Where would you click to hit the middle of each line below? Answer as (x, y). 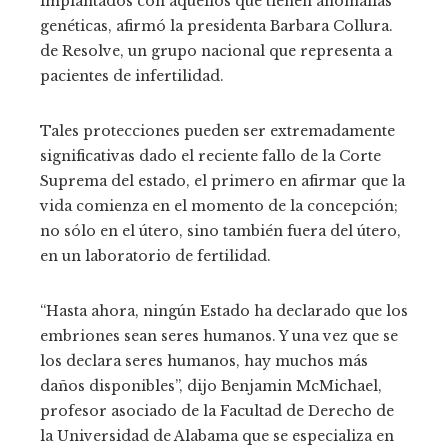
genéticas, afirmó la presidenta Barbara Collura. (216, 25)
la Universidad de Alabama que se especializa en (217, 435)
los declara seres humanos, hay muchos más (204, 360)
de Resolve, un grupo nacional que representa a (216, 50)
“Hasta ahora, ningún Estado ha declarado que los (224, 310)
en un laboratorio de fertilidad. (155, 255)
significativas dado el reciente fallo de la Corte (210, 155)
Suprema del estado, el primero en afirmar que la (222, 180)
